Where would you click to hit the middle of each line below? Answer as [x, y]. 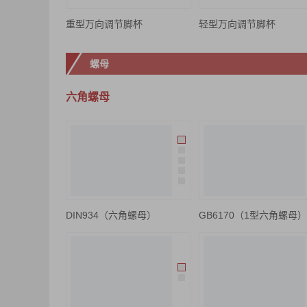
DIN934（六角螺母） [111, 215]
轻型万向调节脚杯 [237, 24]
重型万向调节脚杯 [104, 24]
